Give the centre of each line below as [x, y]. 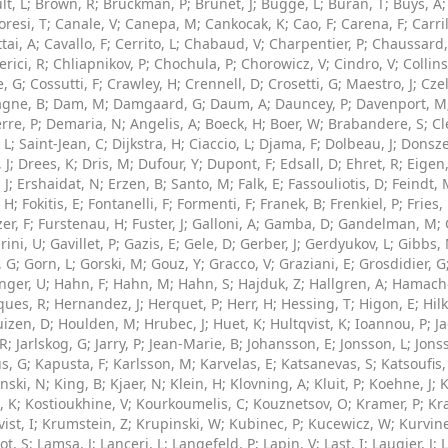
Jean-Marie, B [194, 343]
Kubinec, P [264, 423]
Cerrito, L [145, 43]
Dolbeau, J [359, 143]
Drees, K [46, 163]
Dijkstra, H [146, 143]
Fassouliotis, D [336, 183]
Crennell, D [222, 83]
